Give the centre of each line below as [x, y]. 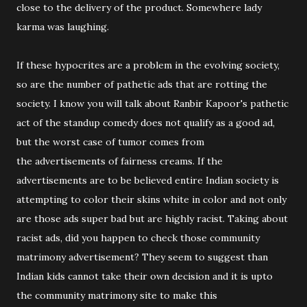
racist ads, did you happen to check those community [138, 238]
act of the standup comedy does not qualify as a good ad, [146, 123]
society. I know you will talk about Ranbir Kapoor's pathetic [152, 103]
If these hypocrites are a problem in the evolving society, [148, 65]
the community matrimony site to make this [117, 295]
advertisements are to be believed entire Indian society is [148, 180]
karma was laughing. [63, 27]
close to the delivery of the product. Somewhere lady [139, 8]
